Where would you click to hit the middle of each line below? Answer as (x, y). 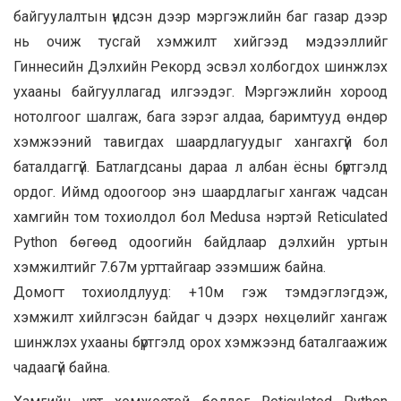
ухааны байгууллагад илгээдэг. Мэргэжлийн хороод (200, 91)
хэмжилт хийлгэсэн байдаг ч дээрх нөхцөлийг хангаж (200, 317)
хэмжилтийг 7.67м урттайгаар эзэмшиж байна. (170, 267)
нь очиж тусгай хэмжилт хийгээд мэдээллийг (200, 41)
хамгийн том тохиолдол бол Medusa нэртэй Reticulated (200, 217)
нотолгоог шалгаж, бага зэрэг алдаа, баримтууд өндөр (200, 116)
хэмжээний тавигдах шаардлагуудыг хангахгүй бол (200, 141)
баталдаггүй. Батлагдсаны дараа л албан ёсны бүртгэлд (200, 166)
